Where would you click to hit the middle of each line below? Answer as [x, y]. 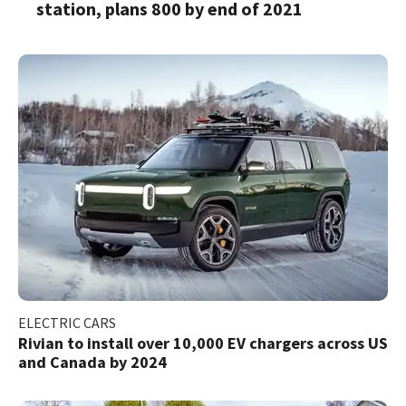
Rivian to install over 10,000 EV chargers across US [203, 343]
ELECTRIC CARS [67, 322]
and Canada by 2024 [92, 362]
